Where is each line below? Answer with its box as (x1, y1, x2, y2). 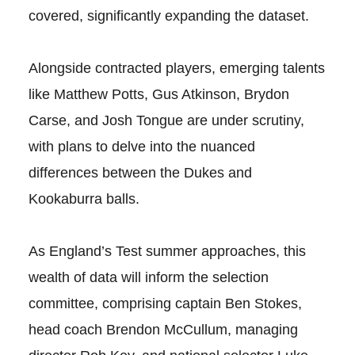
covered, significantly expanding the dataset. (28, 8, 313, 25)
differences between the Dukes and (28, 165, 252, 181)
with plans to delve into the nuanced (28, 139, 255, 155)
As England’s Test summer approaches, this (28, 243, 306, 260)
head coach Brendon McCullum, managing (28, 322, 298, 338)
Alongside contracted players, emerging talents (28, 60, 325, 77)
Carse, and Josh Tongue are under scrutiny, (28, 113, 304, 129)
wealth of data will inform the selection (28, 269, 269, 286)
